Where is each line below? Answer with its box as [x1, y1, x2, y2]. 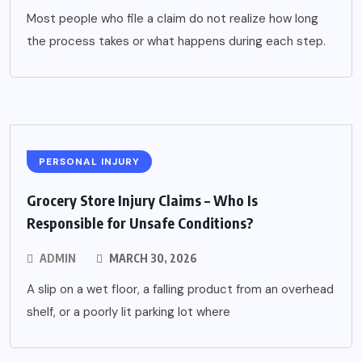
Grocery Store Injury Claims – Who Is [27, 191, 258, 210]
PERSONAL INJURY [39, 155, 140, 169]
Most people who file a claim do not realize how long [27, 11, 318, 27]
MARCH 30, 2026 [107, 251, 197, 266]
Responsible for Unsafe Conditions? [27, 213, 254, 233]
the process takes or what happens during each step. [27, 33, 326, 50]
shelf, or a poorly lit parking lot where [27, 304, 230, 321]
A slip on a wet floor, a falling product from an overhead [27, 281, 334, 298]
